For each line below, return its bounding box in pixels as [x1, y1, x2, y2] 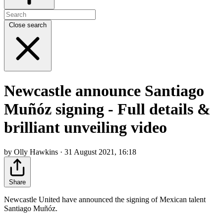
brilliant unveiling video [4, 118, 167, 137]
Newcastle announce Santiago [4, 82, 204, 100]
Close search [9, 21, 47, 29]
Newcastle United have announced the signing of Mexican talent [4, 195, 206, 204]
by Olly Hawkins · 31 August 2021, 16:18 [4, 147, 136, 156]
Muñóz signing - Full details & [4, 100, 211, 118]
